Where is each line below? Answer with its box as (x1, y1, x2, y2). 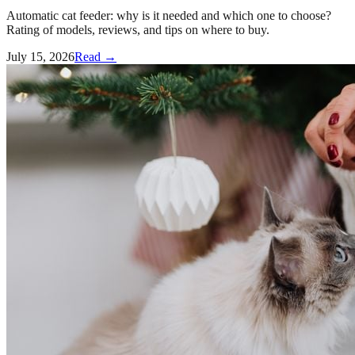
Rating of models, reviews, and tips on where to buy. (6, 22, 269, 36)
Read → (74, 49, 116, 63)
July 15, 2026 (6, 49, 74, 63)
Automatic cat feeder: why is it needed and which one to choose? (6, 8, 331, 22)
